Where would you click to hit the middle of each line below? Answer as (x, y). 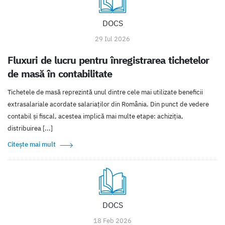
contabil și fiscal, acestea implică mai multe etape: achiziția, (95, 117)
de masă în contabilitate (60, 74)
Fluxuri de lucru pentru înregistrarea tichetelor (108, 60)
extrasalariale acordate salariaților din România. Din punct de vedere (108, 104)
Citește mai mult (32, 145)
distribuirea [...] (30, 129)
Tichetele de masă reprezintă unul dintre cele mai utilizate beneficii (105, 92)
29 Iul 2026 (113, 39)
